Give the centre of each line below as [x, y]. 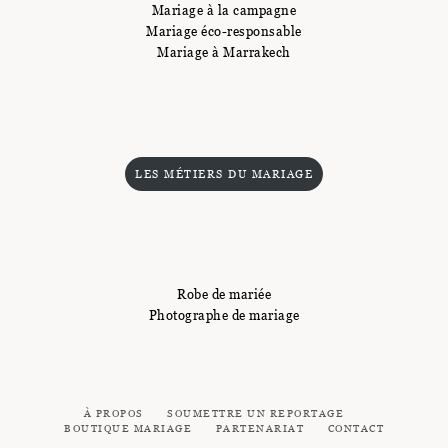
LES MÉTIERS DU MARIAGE [224, 173]
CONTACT [355, 428]
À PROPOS [113, 413]
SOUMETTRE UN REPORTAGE [256, 413]
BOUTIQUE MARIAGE [128, 428]
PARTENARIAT [259, 428]
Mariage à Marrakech [224, 51]
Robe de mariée [224, 293]
